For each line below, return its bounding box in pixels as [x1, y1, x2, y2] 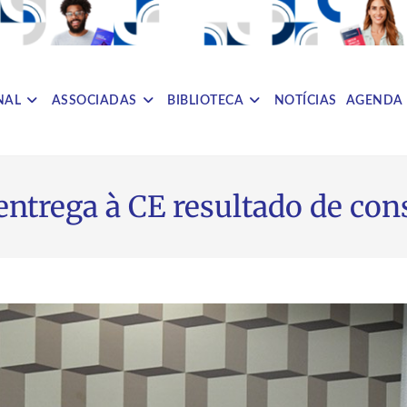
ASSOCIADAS [51, 94, 137, 107]
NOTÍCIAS [273, 94, 337, 107]
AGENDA [345, 94, 403, 107]
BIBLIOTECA [167, 94, 243, 107]
